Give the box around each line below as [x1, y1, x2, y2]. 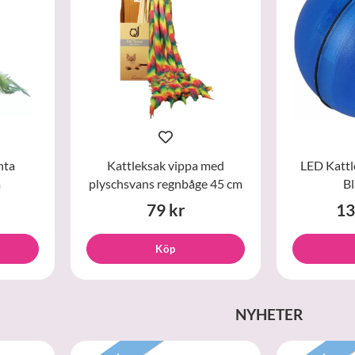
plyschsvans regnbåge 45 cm [89, 176, 242, 192]
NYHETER [235, 305, 303, 324]
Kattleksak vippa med [107, 158, 224, 174]
